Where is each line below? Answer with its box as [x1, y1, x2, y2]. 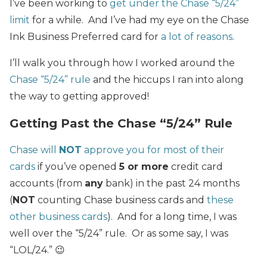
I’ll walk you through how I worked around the [10, 57, 235, 69]
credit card [169, 160, 223, 172]
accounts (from [10, 177, 85, 189]
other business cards [10, 210, 107, 222]
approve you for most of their [82, 144, 224, 156]
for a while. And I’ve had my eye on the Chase [30, 14, 249, 26]
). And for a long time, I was [107, 210, 237, 222]
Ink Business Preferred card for [10, 30, 161, 42]
